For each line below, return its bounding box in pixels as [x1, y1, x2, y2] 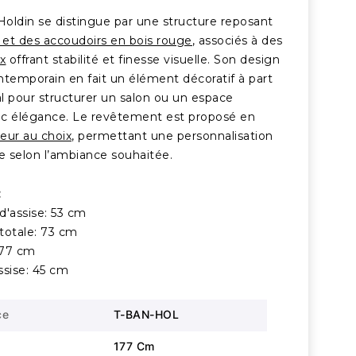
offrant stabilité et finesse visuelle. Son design [6, 52, 281, 68]
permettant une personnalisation [74, 129, 273, 144]
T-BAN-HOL [113, 308, 180, 322]
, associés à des [192, 33, 283, 48]
